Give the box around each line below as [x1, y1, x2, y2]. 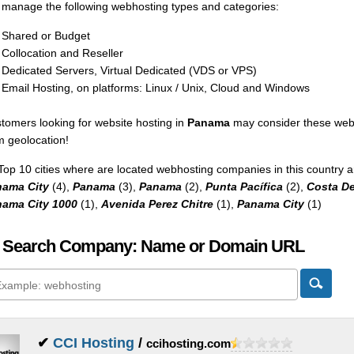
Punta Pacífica [205, 180, 283, 193]
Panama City [236, 198, 304, 210]
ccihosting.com [145, 337, 231, 350]
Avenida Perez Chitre [100, 198, 213, 210]
